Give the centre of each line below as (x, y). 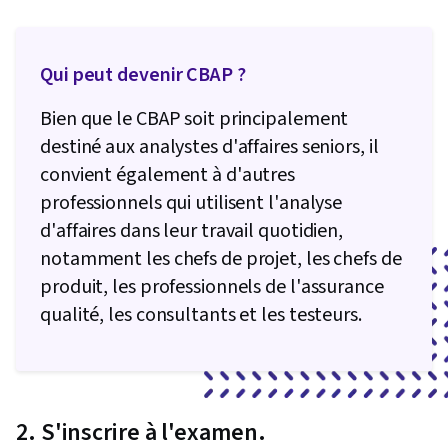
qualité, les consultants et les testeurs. (201, 315)
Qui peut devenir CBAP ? (143, 75)
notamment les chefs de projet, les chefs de (221, 259)
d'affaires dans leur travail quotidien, (192, 231)
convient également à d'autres (168, 175)
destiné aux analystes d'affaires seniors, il (209, 147)
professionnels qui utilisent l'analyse (191, 203)
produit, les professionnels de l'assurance (212, 287)
